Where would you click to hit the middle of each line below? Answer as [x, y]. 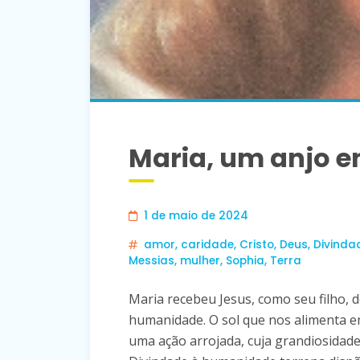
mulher [200, 261]
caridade [207, 245]
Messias [151, 261]
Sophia [245, 261]
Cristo [257, 245]
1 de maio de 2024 [196, 216]
